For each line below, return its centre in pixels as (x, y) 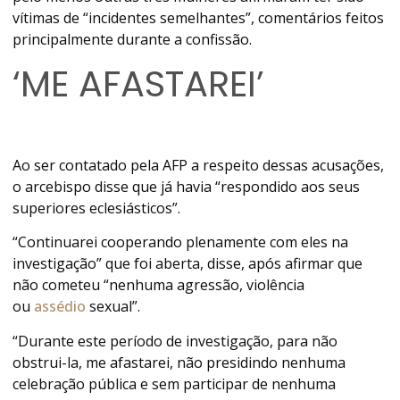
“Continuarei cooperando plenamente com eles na (181, 242)
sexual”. (113, 307)
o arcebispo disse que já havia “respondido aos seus (187, 186)
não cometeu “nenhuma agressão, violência (159, 285)
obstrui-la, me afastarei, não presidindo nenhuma (179, 362)
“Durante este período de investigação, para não (175, 341)
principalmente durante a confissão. (133, 39)
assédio (60, 307)
